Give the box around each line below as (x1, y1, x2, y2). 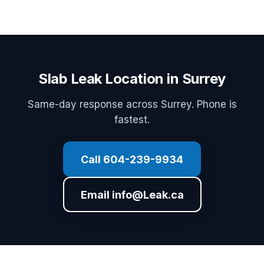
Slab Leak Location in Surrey (38, 70, 226, 87)
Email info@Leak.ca (80, 188, 184, 201)
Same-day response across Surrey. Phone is (27, 98, 237, 110)
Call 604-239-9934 (81, 153, 183, 166)
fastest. (114, 114, 150, 126)
